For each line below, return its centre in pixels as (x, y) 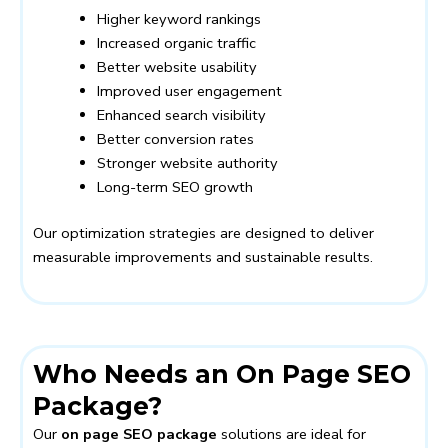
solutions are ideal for (291, 433)
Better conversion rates (175, 138)
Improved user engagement (189, 90)
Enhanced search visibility (181, 114)
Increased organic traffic (176, 42)
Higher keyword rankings (178, 18)
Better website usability (176, 66)
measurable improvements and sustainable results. (203, 256)
